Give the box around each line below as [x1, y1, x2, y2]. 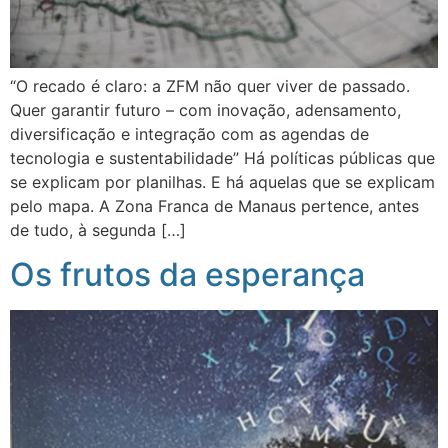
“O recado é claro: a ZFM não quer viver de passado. [10, 75, 410, 96]
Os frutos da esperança [10, 255, 365, 295]
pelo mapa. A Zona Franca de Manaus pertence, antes [10, 195, 419, 216]
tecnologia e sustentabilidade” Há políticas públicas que [10, 147, 435, 168]
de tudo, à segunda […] [10, 219, 186, 240]
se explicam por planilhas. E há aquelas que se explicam [10, 171, 435, 192]
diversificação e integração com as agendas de [10, 123, 369, 144]
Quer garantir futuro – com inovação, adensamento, [10, 99, 401, 120]
